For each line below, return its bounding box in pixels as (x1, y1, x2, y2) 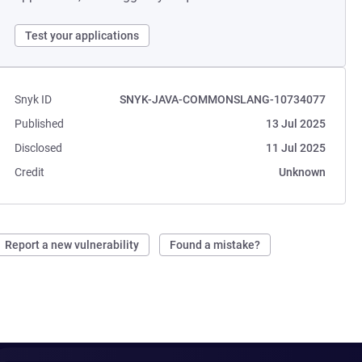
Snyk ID (15, 93, 53, 106)
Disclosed (15, 141, 63, 154)
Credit (15, 166, 45, 179)
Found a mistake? (170, 238, 261, 251)
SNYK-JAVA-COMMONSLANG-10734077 (119, 93, 326, 106)
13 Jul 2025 (265, 117, 326, 130)
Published (15, 117, 65, 130)
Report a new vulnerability (5, 238, 140, 251)
